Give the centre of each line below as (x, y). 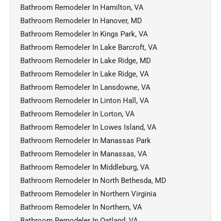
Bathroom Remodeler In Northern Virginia (88, 194)
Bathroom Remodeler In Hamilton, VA (82, 7)
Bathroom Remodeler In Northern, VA (81, 207)
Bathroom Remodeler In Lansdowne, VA (85, 87)
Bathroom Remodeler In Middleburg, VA (85, 167)
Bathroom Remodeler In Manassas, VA (84, 154)
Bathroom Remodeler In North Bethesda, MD (93, 180)
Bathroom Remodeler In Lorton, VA (77, 114)
